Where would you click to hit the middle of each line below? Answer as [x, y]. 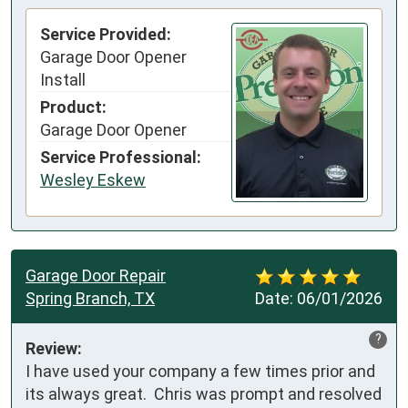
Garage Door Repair [96, 275]
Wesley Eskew [93, 180]
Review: [54, 348]
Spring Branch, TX [90, 298]
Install [63, 80]
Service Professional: [121, 158]
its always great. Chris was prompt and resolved [204, 393]
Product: [73, 107]
